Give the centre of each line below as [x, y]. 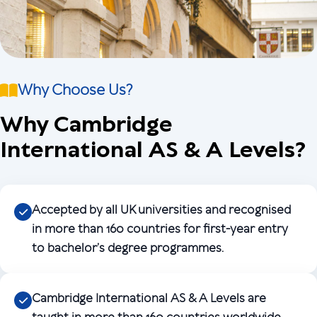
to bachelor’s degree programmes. [128, 248]
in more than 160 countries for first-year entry [160, 229]
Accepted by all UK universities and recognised [161, 210]
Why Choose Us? [75, 90]
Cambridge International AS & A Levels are [149, 298]
